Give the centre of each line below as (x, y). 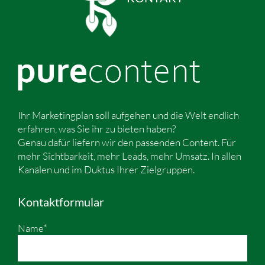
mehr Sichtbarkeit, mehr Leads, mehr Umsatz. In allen (130, 156)
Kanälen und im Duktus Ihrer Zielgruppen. (106, 169)
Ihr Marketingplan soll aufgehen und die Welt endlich (128, 115)
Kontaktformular (61, 202)
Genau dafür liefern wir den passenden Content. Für (127, 142)
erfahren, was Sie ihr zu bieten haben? (97, 129)
